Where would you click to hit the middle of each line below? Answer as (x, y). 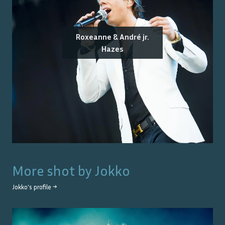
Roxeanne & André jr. (113, 36)
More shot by (53, 170)
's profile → (42, 187)
